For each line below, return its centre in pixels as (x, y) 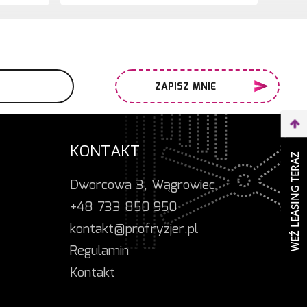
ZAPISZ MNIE (185, 87)
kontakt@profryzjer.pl (134, 229)
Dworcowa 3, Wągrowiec (143, 185)
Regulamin (100, 251)
